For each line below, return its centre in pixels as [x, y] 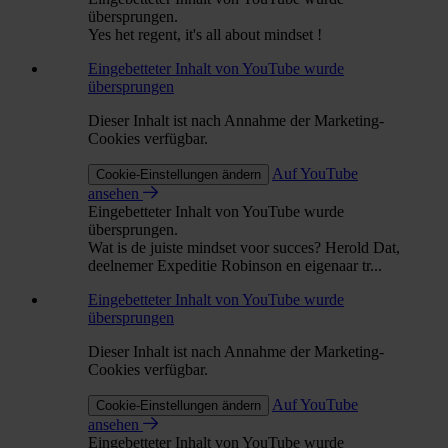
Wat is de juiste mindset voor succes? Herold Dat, [244, 248]
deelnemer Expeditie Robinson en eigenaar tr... [235, 266]
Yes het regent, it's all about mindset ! [205, 35]
